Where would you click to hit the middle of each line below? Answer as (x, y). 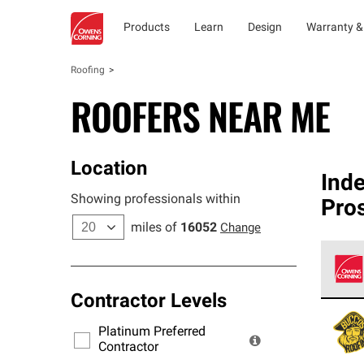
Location (109, 170)
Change (240, 229)
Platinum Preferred (152, 332)
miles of (154, 228)
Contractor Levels (149, 302)
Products (147, 28)
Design (265, 28)
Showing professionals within (156, 200)
